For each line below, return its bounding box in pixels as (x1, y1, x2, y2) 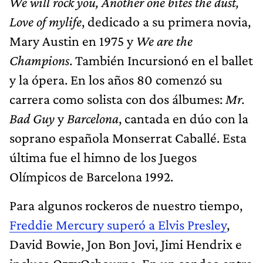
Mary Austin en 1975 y (9, 32, 136, 49)
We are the (136, 32, 193, 49)
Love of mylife (9, 13, 82, 29)
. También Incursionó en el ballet (69, 52, 253, 68)
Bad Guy (9, 110, 55, 126)
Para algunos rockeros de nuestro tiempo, (9, 197, 242, 213)
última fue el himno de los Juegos (9, 149, 197, 165)
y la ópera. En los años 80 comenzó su (9, 71, 222, 87)
